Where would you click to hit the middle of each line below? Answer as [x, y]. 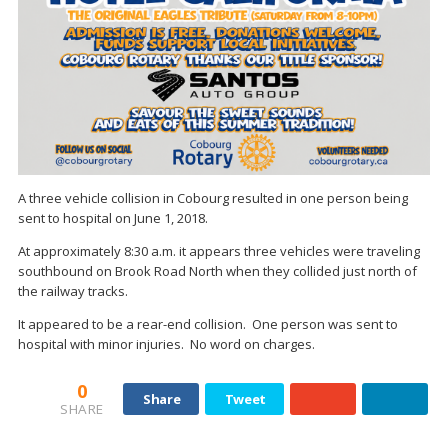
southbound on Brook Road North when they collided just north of [217, 270]
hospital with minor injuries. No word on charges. [166, 343]
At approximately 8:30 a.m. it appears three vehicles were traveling [219, 250]
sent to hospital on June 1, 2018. [113, 217]
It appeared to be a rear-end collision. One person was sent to [208, 323]
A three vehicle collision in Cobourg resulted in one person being [213, 197]
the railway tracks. [73, 290]
